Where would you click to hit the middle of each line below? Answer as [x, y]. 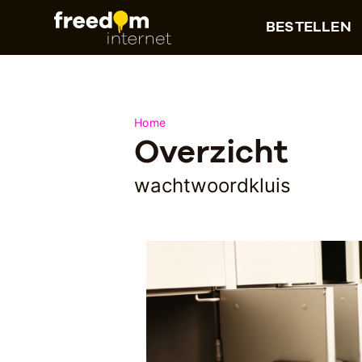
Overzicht [211, 151]
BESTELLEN [308, 26]
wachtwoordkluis [213, 185]
